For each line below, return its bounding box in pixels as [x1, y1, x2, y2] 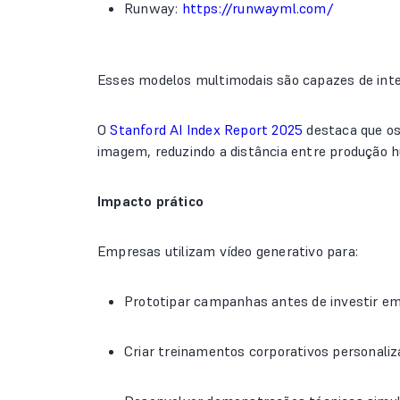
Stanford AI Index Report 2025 [110, 121, 304, 138]
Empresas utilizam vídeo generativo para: [97, 242, 358, 260]
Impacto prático [97, 192, 204, 210]
